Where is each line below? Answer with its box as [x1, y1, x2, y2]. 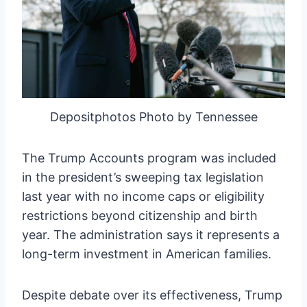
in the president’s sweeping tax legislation [22, 170, 264, 185]
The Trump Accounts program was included [22, 151, 276, 166]
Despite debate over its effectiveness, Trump [22, 288, 282, 303]
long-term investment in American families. [22, 247, 271, 262]
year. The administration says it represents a [22, 228, 280, 243]
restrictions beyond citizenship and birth [22, 208, 258, 223]
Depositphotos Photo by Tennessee [49, 110, 258, 125]
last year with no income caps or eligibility [22, 189, 265, 204]
